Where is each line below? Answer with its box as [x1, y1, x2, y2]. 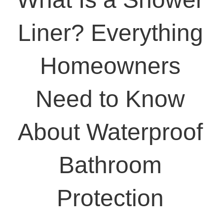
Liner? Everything [17, 20, 203, 46]
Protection [57, 185, 164, 212]
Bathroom [59, 152, 162, 179]
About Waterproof [18, 119, 203, 146]
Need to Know [36, 86, 185, 112]
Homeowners [40, 53, 181, 79]
